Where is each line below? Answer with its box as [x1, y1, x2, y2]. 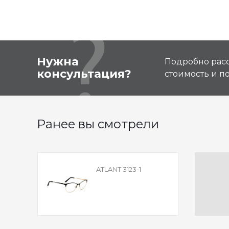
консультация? [37, 67, 131, 81]
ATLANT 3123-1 [96, 165, 141, 173]
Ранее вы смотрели [37, 117, 159, 131]
